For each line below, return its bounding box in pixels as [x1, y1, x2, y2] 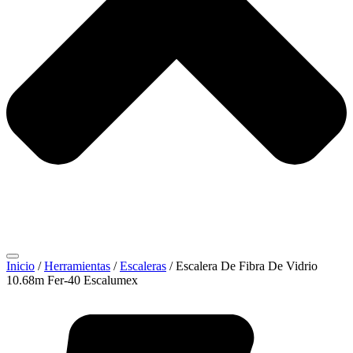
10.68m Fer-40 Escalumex [6, 273, 138, 287]
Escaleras [120, 259, 166, 273]
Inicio [6, 259, 35, 273]
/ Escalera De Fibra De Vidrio [166, 259, 318, 273]
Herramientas [44, 259, 110, 273]
